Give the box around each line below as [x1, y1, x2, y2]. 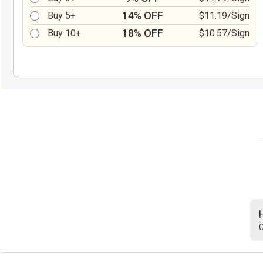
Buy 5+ [48, 10, 76, 21]
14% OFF [122, 9, 163, 22]
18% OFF [122, 27, 163, 39]
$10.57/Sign [199, 28, 249, 39]
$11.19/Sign [199, 10, 249, 21]
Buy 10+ [48, 28, 81, 39]
